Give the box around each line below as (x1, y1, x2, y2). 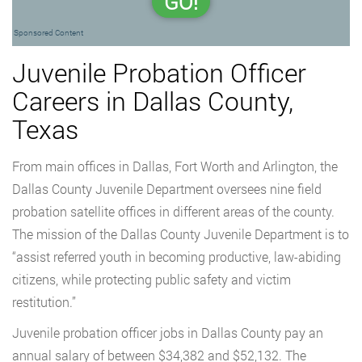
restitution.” (12, 293, 76, 310)
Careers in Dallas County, (12, 83, 293, 118)
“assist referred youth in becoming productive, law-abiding (12, 248, 341, 265)
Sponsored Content (14, 27, 83, 38)
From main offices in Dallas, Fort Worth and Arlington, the (12, 158, 338, 175)
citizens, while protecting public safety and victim (12, 271, 291, 288)
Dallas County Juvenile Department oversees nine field (12, 180, 322, 197)
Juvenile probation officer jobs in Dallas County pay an (12, 324, 323, 341)
